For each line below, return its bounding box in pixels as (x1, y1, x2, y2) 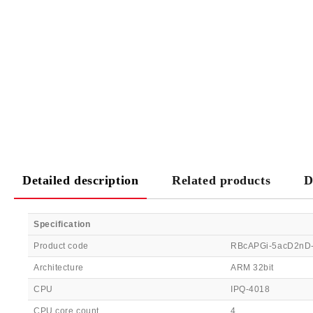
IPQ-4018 (231, 284, 270, 294)
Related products (172, 173, 271, 187)
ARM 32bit (231, 263, 275, 272)
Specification (34, 219, 91, 229)
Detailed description (22, 173, 139, 187)
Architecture (34, 263, 84, 272)
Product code (34, 241, 89, 251)
